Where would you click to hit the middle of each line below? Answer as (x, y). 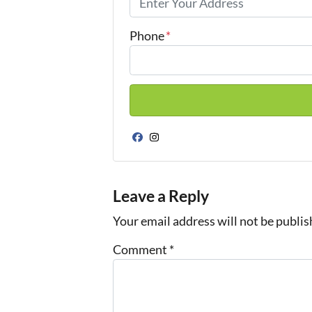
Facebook (172, 148)
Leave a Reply (161, 196)
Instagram (190, 148)
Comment (141, 249)
